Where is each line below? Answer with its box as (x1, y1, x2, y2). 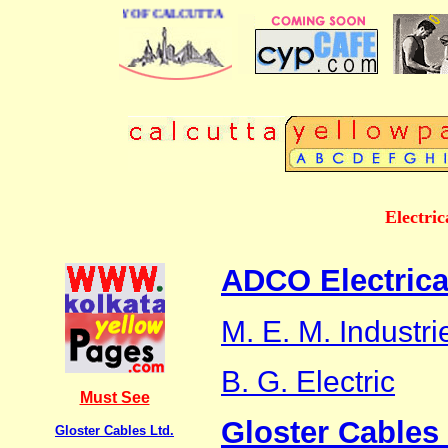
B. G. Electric (221, 364, 395, 398)
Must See (79, 388, 150, 406)
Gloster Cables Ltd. (55, 422, 174, 438)
